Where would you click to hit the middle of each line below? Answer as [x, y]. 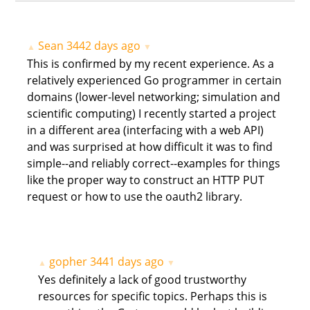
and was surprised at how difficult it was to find [149, 147]
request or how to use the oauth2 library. [134, 197]
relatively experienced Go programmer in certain [154, 81]
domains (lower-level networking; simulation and [153, 97]
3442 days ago [103, 46]
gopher [68, 261]
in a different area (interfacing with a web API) [145, 130]
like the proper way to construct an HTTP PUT [145, 180]
